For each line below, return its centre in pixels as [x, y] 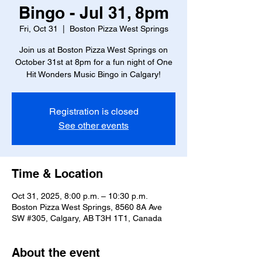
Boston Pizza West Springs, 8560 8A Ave [87, 207]
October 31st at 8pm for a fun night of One [94, 62]
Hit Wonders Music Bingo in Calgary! [94, 74]
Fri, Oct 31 [38, 29]
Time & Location [57, 174]
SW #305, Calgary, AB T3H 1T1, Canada [87, 218]
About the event [56, 253]
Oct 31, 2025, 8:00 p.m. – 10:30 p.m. [80, 196]
